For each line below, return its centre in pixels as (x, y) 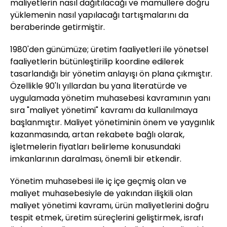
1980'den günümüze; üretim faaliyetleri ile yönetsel (109, 49)
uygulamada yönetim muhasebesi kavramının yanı (110, 98)
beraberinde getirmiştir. (58, 27)
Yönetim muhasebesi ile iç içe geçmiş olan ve (98, 181)
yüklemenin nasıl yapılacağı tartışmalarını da (99, 15)
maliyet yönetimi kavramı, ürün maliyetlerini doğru (109, 205)
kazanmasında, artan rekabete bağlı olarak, (97, 134)
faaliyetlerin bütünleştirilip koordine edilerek (97, 61)
